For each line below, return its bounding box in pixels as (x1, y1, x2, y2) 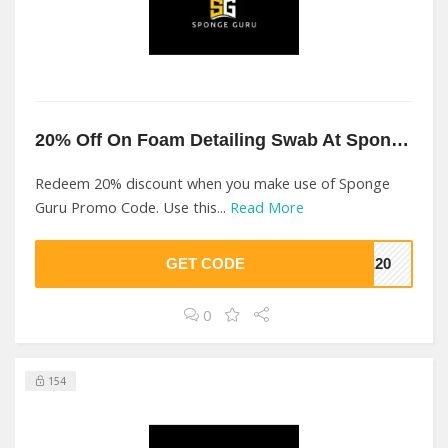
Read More (230, 198, 304, 217)
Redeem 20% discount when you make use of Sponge (35, 174, 390, 193)
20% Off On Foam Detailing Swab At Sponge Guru (391, 129, 409, 150)
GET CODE (165, 256, 245, 272)
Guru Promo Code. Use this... (35, 198, 230, 217)
